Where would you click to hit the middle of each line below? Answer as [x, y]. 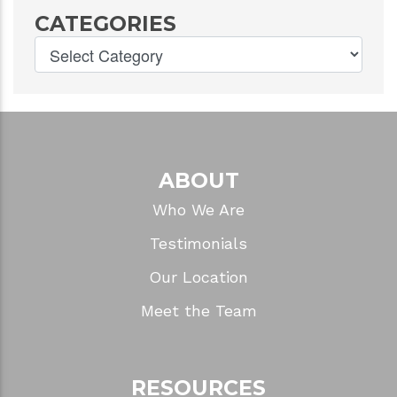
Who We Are [198, 209]
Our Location [198, 276]
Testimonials [198, 243]
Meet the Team [198, 310]
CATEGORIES [105, 23]
